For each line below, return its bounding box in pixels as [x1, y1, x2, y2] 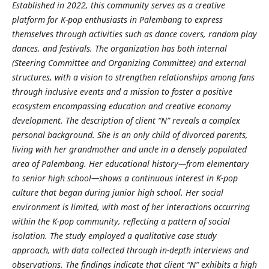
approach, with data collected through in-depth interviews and [11, 244, 249, 256]
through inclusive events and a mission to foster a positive [11, 85, 232, 97]
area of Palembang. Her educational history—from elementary [11, 157, 249, 169]
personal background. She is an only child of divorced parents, [11, 128, 248, 141]
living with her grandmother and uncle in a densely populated [11, 143, 247, 155]
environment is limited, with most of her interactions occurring [11, 201, 250, 213]
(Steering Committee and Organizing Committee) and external [11, 56, 246, 68]
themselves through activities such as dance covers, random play [11, 28, 257, 40]
